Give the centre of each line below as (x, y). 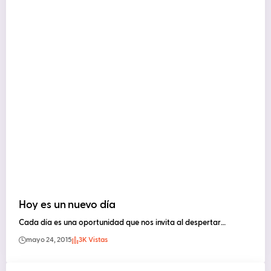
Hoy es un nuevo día (67, 205)
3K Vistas (93, 240)
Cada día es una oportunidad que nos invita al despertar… (122, 223)
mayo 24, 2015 (49, 240)
